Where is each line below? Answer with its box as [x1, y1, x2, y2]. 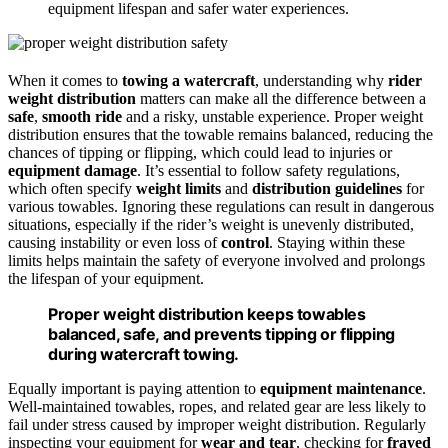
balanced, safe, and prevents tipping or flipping [48, 323, 395, 344]
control [221, 233, 269, 251]
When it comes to [8, 71, 122, 89]
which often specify [8, 179, 136, 197]
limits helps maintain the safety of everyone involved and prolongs [8, 251, 425, 269]
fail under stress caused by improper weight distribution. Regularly [8, 415, 426, 433]
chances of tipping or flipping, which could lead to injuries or [8, 143, 392, 161]
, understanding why [255, 71, 388, 89]
